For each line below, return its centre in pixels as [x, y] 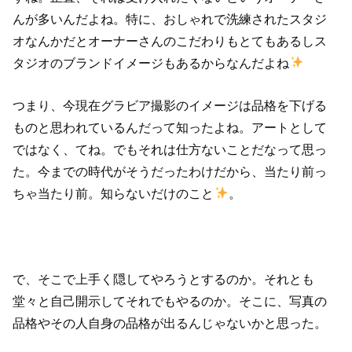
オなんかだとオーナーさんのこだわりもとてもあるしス [170, 40]
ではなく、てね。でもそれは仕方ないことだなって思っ [170, 149]
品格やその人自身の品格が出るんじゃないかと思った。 [170, 323]
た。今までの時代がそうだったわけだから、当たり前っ [170, 171]
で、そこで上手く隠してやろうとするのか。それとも [164, 279]
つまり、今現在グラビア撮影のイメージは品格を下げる [170, 105]
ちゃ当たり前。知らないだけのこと [114, 193]
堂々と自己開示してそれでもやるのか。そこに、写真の [170, 301]
